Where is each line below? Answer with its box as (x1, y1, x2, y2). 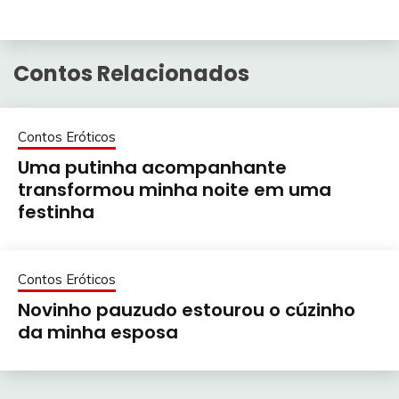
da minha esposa (18, 319, 178, 345)
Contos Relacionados (13, 58, 249, 88)
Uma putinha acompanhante (18, 154, 287, 180)
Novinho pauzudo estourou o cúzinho (18, 297, 355, 322)
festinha (18, 199, 94, 224)
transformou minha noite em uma (18, 176, 331, 202)
